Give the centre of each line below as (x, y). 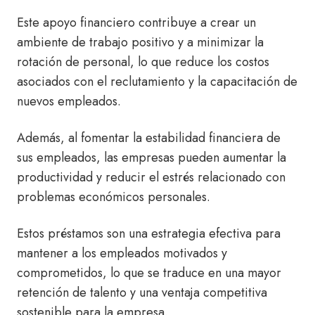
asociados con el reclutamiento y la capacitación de (157, 82)
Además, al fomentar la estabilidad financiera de (149, 138)
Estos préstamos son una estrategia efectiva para (149, 234)
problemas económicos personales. (114, 197)
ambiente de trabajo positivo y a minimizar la (140, 43)
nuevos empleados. (69, 102)
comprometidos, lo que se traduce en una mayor (149, 273)
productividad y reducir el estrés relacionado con (151, 178)
